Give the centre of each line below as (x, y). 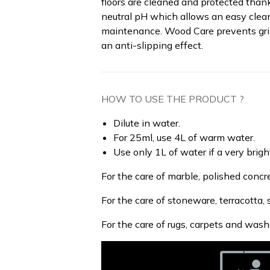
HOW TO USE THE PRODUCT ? (173, 99)
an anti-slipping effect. (152, 45)
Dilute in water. (147, 123)
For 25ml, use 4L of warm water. (184, 137)
